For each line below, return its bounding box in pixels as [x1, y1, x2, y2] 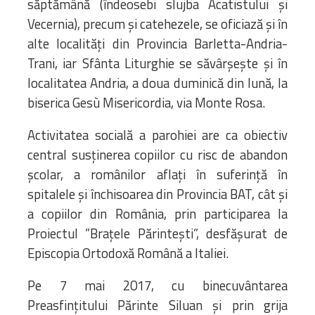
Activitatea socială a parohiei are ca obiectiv [27, 124, 288, 145]
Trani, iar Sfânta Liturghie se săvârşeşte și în [27, 53, 288, 73]
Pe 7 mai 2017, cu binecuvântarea [27, 275, 288, 295]
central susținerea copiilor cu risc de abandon [27, 144, 288, 165]
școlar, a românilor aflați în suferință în [27, 164, 288, 184]
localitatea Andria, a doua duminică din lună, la [27, 72, 288, 93]
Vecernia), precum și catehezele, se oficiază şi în [27, 13, 288, 34]
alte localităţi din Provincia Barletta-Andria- [27, 33, 288, 53]
